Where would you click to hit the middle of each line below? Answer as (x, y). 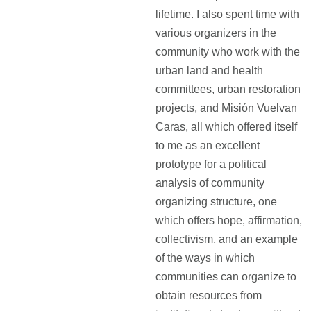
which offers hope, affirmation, (229, 220)
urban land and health (209, 70)
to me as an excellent (208, 145)
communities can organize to (226, 277)
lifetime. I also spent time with (227, 14)
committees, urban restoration (228, 89)
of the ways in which (205, 258)
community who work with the (228, 52)
